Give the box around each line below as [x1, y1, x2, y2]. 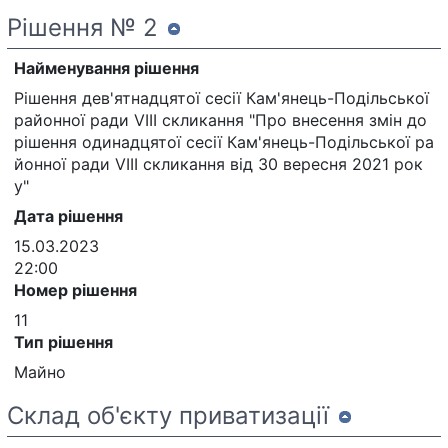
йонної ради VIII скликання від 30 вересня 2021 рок [14, 153, 423, 174]
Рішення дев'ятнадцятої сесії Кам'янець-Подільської [14, 87, 429, 108]
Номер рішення [14, 279, 137, 300]
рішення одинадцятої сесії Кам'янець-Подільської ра [14, 131, 434, 152]
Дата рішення [14, 205, 123, 226]
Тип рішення [14, 331, 113, 352]
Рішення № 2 [7, 12, 158, 42]
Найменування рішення [14, 57, 199, 78]
